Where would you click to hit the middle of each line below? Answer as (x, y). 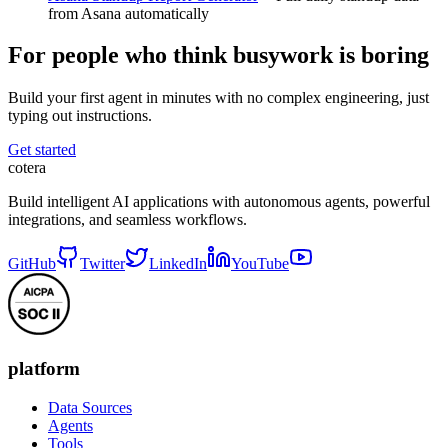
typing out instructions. (80, 116)
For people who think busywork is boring (218, 55)
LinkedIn (178, 264)
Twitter (102, 264)
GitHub (32, 264)
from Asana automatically (128, 13)
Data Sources (90, 407)
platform (44, 369)
